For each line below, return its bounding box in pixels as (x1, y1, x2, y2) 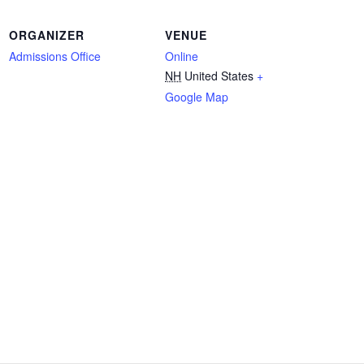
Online (165, 48, 198, 64)
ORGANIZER (9, 27, 84, 43)
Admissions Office (9, 48, 101, 64)
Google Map (165, 89, 228, 105)
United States (184, 67, 253, 84)
